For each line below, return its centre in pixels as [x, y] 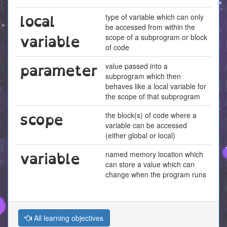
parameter [59, 71]
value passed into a [137, 66]
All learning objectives [68, 218]
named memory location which [154, 154]
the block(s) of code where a [151, 115]
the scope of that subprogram [153, 96]
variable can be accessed [146, 125]
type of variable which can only [155, 17]
